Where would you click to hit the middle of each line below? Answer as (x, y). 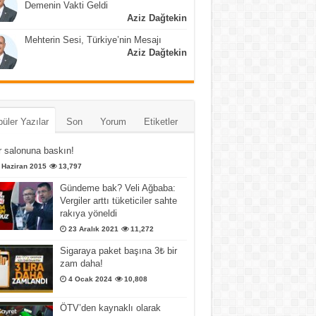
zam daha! (81, 263)
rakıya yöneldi (88, 213)
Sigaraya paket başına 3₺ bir (118, 250)
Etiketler (160, 121)
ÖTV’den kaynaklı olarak (110, 308)
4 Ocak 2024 (90, 279)
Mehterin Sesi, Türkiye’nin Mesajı (93, 39)
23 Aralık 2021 (93, 229)
